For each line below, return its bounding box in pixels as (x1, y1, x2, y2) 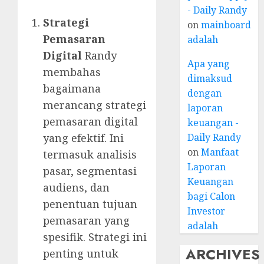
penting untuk (43, 246, 118, 260)
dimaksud (187, 72, 233, 85)
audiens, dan (43, 180, 110, 194)
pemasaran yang (43, 213, 130, 227)
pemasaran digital (43, 114, 138, 128)
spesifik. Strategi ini (43, 229, 147, 244)
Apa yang (187, 57, 230, 70)
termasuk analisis (43, 147, 137, 161)
